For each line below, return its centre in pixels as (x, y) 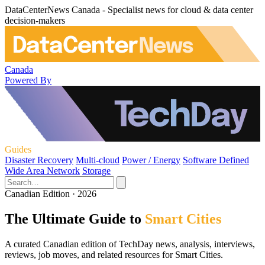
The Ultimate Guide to (73, 219)
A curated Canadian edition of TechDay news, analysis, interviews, (130, 244)
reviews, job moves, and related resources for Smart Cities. (114, 254)
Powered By (28, 80)
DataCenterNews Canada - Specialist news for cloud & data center (129, 10)
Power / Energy (151, 160)
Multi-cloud (98, 160)
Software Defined (216, 160)
